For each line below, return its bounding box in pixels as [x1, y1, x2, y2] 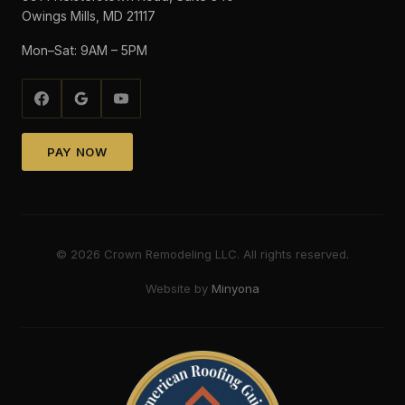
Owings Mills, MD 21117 [22, 8, 155, 24]
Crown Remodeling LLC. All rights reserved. [100, 247, 349, 261]
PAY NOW [47, 145, 108, 159]
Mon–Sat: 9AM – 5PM [22, 42, 147, 58]
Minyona [212, 281, 259, 296]
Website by [146, 281, 212, 296]
